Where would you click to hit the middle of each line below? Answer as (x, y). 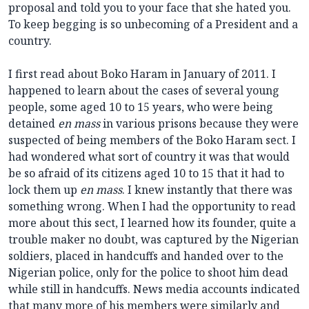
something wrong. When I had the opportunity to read (152, 207)
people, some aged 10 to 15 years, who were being (141, 107)
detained (33, 124)
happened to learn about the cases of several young (144, 91)
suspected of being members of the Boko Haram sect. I (152, 140)
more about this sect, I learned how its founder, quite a (152, 223)
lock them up (44, 190)
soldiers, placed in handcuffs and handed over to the (146, 256)
